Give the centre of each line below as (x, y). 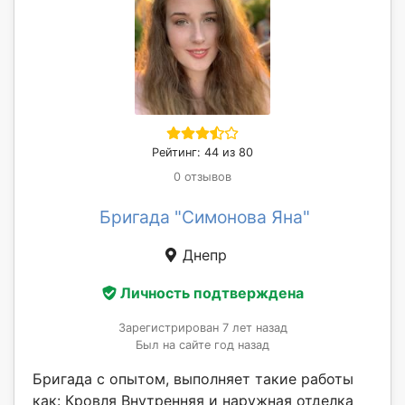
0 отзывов (202, 177)
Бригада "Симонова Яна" (204, 217)
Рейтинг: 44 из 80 (202, 153)
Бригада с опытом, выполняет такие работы (193, 378)
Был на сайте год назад (202, 344)
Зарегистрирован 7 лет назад (202, 327)
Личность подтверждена (212, 292)
